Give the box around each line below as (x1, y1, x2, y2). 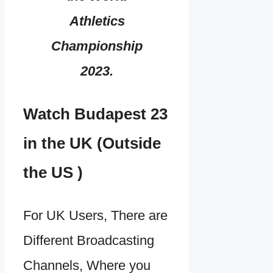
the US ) (23, 163, 83, 181)
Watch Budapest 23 (23, 105, 168, 122)
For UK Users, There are (23, 207, 168, 223)
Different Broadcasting (23, 232, 154, 248)
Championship (51, 38, 143, 54)
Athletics (69, 13, 125, 29)
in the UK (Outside (23, 134, 161, 152)
